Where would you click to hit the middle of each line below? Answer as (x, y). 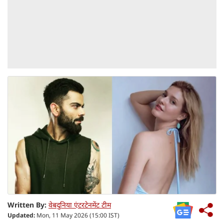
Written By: (27, 204)
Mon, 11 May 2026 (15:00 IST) (77, 215)
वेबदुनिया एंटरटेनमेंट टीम (80, 204)
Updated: (21, 215)
